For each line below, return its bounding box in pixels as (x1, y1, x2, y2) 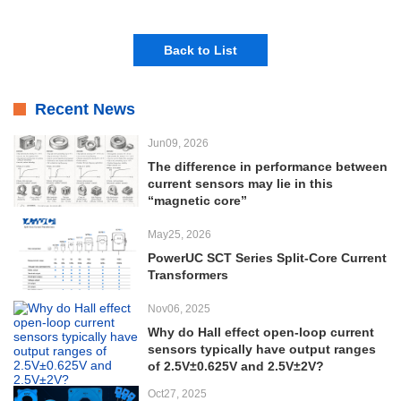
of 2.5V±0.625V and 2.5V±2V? (148, 358, 324, 373)
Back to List (164, 42, 237, 57)
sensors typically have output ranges (148, 341, 376, 356)
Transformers (148, 267, 228, 282)
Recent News (35, 99, 135, 118)
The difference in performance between (148, 158, 388, 174)
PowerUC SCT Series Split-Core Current (148, 250, 387, 265)
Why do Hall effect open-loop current (148, 324, 374, 339)
